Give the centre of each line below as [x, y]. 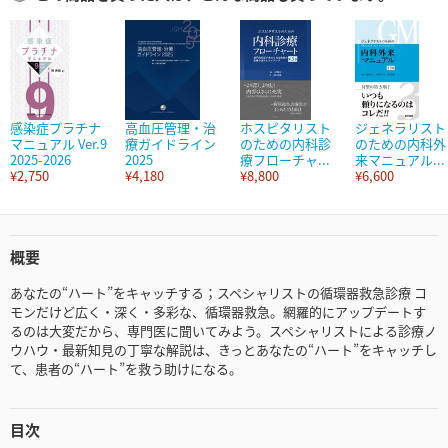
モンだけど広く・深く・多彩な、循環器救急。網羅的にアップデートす [218, 312]
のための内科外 [400, 144]
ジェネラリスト [400, 128]
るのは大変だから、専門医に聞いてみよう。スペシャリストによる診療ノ [223, 331]
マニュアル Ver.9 [58, 144]
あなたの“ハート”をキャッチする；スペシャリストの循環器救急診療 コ [218, 293]
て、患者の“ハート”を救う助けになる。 [126, 369]
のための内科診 [285, 144]
